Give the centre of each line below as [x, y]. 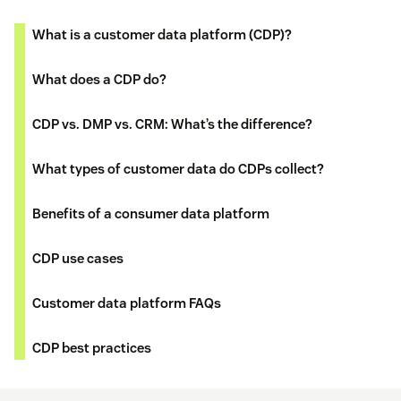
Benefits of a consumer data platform [151, 214]
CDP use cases [78, 259]
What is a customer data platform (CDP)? [162, 35]
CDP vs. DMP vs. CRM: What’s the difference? [172, 124]
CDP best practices [92, 348]
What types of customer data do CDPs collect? [178, 169]
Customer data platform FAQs [127, 303]
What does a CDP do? [99, 80]
